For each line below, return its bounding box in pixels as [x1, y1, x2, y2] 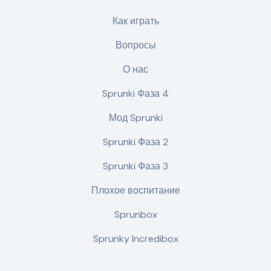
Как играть [112, 15, 159, 27]
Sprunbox [114, 208, 157, 221]
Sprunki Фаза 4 [102, 87, 169, 100]
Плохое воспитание [91, 184, 180, 197]
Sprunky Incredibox [93, 232, 178, 245]
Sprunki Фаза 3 [103, 160, 168, 172]
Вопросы [115, 39, 156, 51]
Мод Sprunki [108, 111, 163, 124]
